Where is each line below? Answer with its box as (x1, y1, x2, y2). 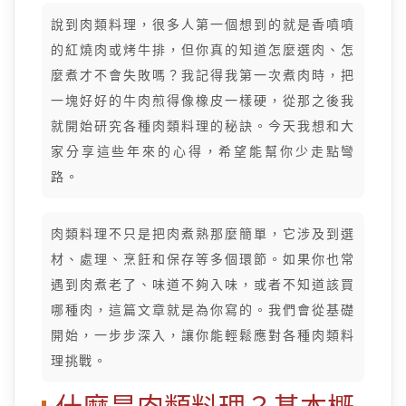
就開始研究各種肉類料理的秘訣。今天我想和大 (51, 119, 355, 133)
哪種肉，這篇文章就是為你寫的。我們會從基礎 (51, 303, 355, 317)
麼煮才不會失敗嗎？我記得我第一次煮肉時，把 (51, 68, 355, 82)
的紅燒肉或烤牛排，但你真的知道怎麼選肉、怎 (51, 43, 355, 57)
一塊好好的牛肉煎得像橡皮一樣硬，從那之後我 (51, 93, 355, 108)
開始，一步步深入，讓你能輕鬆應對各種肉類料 (51, 328, 355, 343)
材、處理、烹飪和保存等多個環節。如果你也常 (51, 252, 355, 266)
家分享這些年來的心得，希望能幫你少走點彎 (51, 144, 355, 159)
